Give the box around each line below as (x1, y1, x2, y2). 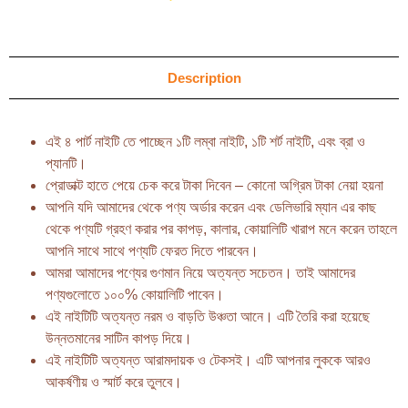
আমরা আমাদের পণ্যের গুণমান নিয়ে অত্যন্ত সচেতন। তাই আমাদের (46, 264, 355, 280)
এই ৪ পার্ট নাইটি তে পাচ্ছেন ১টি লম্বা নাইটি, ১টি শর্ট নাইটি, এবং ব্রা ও (46, 133, 365, 149)
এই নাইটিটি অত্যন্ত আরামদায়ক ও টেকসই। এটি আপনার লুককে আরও (46, 352, 371, 368)
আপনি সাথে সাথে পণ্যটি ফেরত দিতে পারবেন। (46, 242, 259, 259)
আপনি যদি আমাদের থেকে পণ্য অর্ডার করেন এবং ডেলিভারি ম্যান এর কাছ (46, 199, 376, 215)
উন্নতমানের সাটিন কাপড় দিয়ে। (46, 330, 192, 346)
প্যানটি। (46, 155, 87, 171)
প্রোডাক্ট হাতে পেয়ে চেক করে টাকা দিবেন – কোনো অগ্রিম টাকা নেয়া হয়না (46, 177, 383, 193)
